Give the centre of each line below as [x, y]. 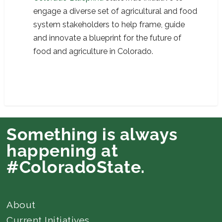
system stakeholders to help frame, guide [109, 25]
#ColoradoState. [76, 167]
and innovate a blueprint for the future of [108, 38]
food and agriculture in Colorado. [93, 52]
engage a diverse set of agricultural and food [115, 11]
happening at [62, 151]
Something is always [92, 135]
